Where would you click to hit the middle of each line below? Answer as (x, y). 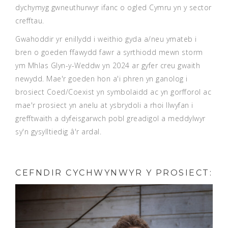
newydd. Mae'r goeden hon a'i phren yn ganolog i (102, 78)
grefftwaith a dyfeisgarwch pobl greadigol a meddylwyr (110, 118)
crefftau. (30, 20)
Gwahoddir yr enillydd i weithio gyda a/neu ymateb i (106, 39)
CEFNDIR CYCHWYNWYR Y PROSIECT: (114, 173)
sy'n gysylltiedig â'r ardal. (58, 131)
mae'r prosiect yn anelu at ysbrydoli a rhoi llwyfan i (104, 105)
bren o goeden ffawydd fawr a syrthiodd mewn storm (109, 52)
